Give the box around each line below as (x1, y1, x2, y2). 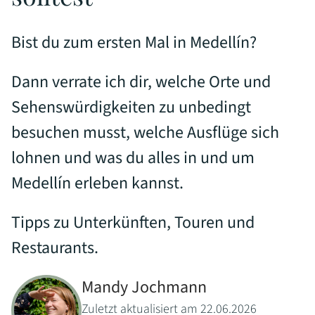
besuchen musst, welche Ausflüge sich (11, 120, 279, 146)
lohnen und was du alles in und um (11, 146, 255, 171)
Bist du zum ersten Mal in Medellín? (11, 30, 257, 56)
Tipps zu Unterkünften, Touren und (11, 210, 255, 236)
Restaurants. (11, 236, 98, 261)
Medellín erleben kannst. (11, 171, 184, 196)
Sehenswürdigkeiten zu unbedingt (11, 95, 251, 120)
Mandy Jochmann (82, 275, 207, 300)
